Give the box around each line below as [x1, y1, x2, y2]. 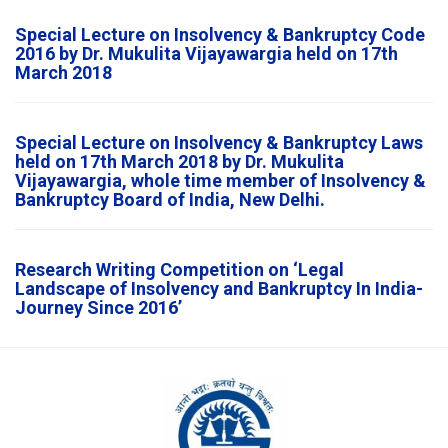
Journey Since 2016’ [15, 296, 182, 318]
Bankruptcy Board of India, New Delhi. [15, 188, 325, 210]
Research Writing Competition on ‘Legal [15, 258, 344, 280]
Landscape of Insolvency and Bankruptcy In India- [15, 277, 423, 299]
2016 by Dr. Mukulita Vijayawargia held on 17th [15, 42, 398, 64]
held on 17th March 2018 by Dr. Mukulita [15, 150, 344, 172]
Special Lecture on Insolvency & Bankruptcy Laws [15, 131, 423, 153]
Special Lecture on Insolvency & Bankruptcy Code [15, 23, 425, 45]
